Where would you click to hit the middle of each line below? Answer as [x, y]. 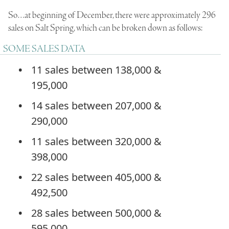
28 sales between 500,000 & [96, 213]
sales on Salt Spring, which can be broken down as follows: [105, 28]
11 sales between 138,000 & [96, 70]
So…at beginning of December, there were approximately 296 [112, 15]
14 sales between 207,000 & [96, 105]
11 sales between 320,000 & [96, 141]
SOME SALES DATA [44, 49]
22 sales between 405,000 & [96, 177]
